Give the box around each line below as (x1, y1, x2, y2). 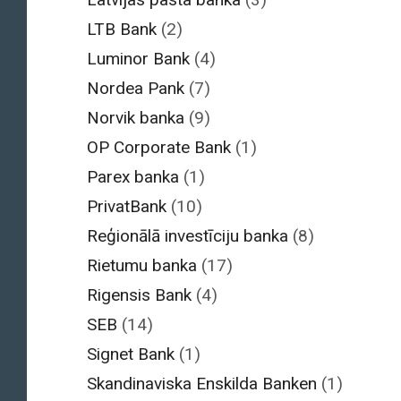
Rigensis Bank (87, 285, 192, 306)
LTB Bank (87, 19, 157, 40)
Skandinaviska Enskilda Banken (87, 373, 317, 395)
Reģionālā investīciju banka (87, 226, 288, 247)
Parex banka (87, 166, 179, 188)
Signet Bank (87, 344, 175, 365)
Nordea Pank (87, 78, 184, 99)
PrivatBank (87, 196, 166, 218)
